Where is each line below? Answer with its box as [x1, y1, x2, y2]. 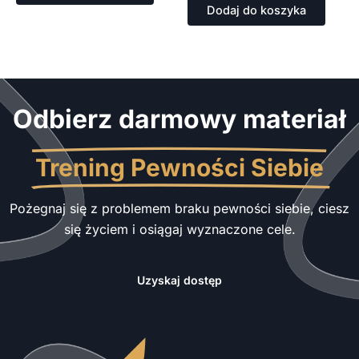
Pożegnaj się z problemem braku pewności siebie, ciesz [10, 200, 349, 216]
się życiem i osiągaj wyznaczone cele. [63, 221, 296, 237]
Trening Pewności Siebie [35, 153, 324, 182]
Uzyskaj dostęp [137, 273, 222, 287]
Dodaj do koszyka [207, 3, 306, 18]
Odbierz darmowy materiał [13, 103, 346, 135]
